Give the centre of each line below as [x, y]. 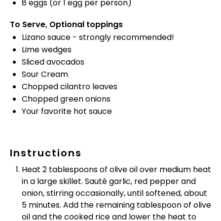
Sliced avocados [53, 62]
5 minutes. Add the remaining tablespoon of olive [116, 205]
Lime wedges [47, 50]
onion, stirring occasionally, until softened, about [114, 193]
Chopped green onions [66, 99]
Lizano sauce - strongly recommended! [98, 37]
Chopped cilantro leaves [70, 87]
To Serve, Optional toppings [66, 24]
